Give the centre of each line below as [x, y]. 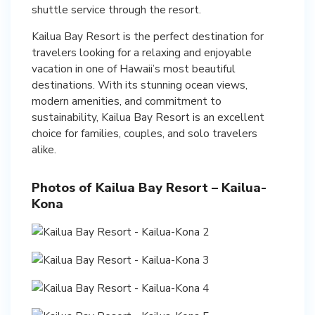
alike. [44, 149]
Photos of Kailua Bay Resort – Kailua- [149, 187]
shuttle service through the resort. [116, 9]
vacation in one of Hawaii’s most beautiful [134, 68]
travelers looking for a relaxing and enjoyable [142, 52]
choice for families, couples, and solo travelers [144, 133]
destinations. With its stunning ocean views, [140, 84]
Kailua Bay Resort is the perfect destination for [148, 36]
